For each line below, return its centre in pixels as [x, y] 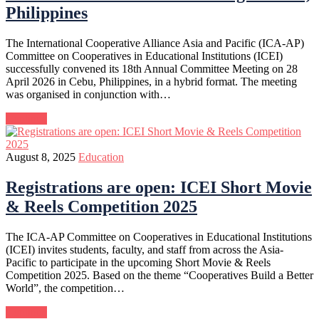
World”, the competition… [65, 288]
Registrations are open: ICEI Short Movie [159, 187]
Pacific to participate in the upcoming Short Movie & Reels [138, 262]
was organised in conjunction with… [88, 94]
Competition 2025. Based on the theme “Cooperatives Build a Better [159, 275]
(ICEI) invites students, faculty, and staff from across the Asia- [145, 249]
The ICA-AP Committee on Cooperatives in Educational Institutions [159, 236]
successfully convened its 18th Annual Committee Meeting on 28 [152, 69]
